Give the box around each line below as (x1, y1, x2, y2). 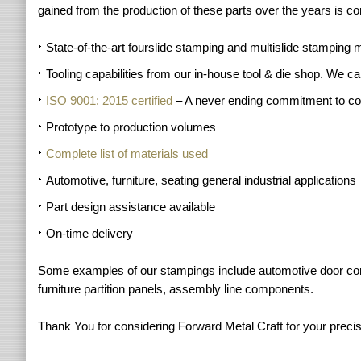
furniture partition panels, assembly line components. (38, 282, 313, 296)
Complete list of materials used (46, 147, 208, 160)
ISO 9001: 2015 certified (46, 93, 172, 107)
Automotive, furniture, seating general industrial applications (46, 173, 356, 187)
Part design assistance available (46, 200, 215, 214)
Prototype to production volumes (46, 120, 216, 134)
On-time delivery (46, 226, 133, 240)
